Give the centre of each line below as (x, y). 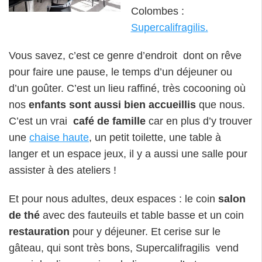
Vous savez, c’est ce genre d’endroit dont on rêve (125, 56)
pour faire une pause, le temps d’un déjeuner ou (120, 72)
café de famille (109, 121)
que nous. (220, 105)
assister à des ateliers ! (63, 170)
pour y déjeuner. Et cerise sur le (145, 232)
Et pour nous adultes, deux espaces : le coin (113, 199)
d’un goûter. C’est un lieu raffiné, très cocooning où (127, 89)
